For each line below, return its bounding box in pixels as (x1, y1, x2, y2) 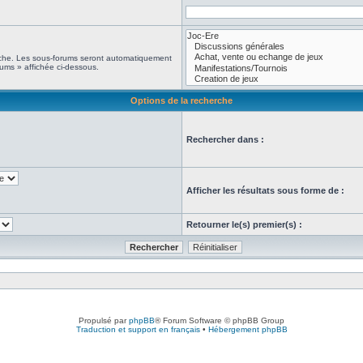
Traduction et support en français (75, 325, 200, 334)
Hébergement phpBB (207, 325, 288, 334)
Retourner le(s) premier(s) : (186, 220, 302, 229)
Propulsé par (79, 316, 129, 325)
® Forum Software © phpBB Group (155, 316, 284, 325)
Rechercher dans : (186, 135, 264, 144)
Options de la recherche (130, 96, 233, 105)
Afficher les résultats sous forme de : (186, 186, 344, 195)
